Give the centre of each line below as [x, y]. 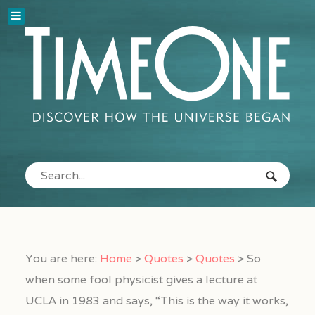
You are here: [61, 259]
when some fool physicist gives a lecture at [141, 280]
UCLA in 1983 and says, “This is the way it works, [156, 301]
